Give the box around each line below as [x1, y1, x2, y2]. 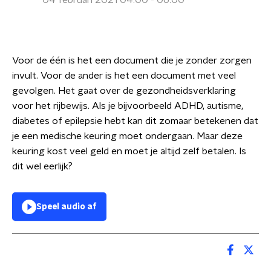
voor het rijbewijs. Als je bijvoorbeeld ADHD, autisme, [12, 101, 243, 111]
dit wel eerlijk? [12, 162, 75, 171]
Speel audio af [36, 203, 97, 211]
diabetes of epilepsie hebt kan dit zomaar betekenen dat [12, 116, 258, 126]
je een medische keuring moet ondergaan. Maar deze [12, 131, 243, 141]
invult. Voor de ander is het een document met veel [12, 71, 236, 80]
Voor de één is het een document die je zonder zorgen [12, 56, 252, 65]
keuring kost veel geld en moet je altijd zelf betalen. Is [12, 146, 246, 156]
